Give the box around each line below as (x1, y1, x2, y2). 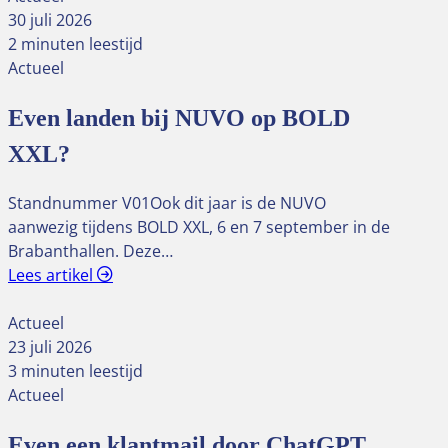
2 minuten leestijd (8, 32, 143, 55)
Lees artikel (8, 264, 97, 287)
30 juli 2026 (8, 8, 92, 31)
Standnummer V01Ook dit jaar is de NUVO (8, 192, 326, 215)
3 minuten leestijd (8, 360, 143, 383)
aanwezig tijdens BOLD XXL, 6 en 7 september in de (8, 216, 390, 239)
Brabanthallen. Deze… (8, 240, 173, 263)
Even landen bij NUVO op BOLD (8, 104, 350, 131)
